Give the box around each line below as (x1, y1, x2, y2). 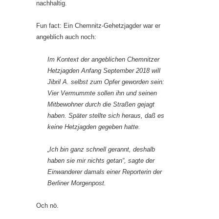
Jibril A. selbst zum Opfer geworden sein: (47, 78, 164, 86)
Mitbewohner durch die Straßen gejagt (47, 100, 154, 108)
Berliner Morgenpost (47, 179, 104, 187)
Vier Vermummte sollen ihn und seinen (47, 89, 157, 97)
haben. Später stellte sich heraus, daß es (47, 111, 164, 119)
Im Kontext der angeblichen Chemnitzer (47, 55, 159, 63)
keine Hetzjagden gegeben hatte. (47, 123, 140, 131)
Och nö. (36, 201, 59, 209)
